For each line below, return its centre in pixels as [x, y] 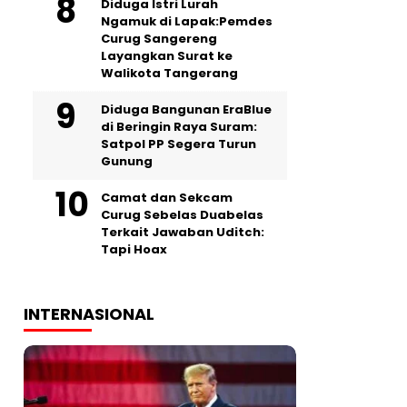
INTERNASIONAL [89, 314]
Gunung [127, 161]
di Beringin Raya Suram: [179, 127]
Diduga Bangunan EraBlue [186, 109]
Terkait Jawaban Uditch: [183, 232]
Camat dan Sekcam [167, 198]
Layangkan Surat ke [167, 56]
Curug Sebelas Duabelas [182, 215]
